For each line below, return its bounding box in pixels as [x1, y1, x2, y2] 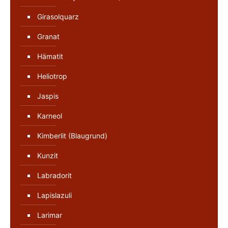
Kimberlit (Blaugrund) [37, 131, 107, 140]
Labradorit [37, 170, 72, 180]
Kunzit [37, 151, 58, 160]
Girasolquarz [37, 12, 79, 21]
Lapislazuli [37, 190, 72, 199]
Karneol [37, 111, 62, 120]
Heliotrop [37, 71, 67, 80]
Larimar [37, 210, 62, 219]
